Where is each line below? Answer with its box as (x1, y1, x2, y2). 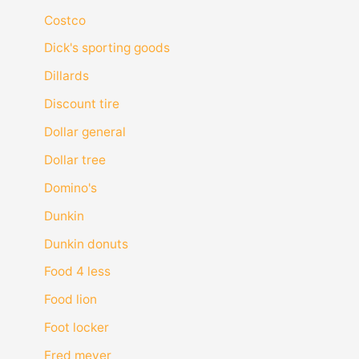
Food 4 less (43, 264, 111, 280)
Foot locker (43, 320, 109, 336)
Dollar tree (43, 151, 106, 167)
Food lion (43, 292, 97, 308)
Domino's (43, 179, 97, 196)
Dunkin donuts (43, 236, 128, 252)
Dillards (43, 68, 89, 84)
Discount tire (43, 96, 119, 112)
